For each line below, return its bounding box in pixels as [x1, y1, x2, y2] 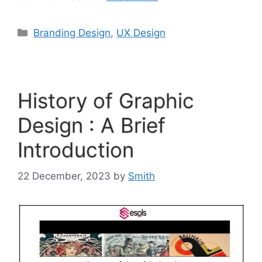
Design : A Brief [18, 113, 166, 138]
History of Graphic [18, 88, 194, 113]
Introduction [18, 137, 134, 163]
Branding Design [33, 27, 111, 39]
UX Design [116, 27, 166, 39]
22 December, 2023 [18, 170, 111, 182]
